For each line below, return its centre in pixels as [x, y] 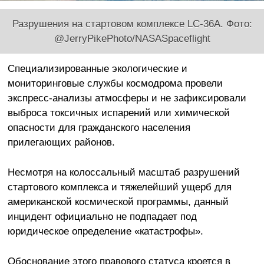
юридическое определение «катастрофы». [105, 231]
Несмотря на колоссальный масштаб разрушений [123, 172]
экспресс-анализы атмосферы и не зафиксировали [127, 98]
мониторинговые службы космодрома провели [115, 83]
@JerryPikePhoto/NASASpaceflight [132, 39]
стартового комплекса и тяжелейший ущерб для [119, 187]
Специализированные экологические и [97, 69]
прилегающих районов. [61, 142]
